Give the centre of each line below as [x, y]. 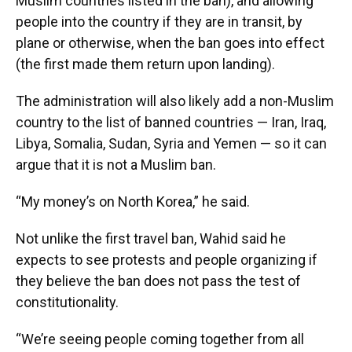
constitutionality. [67, 302]
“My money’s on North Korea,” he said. [133, 202]
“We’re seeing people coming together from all [160, 339]
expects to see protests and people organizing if [167, 260]
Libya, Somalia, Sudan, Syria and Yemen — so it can [171, 143]
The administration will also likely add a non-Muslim [175, 101]
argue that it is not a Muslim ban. [116, 165]
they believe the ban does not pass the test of [158, 281]
